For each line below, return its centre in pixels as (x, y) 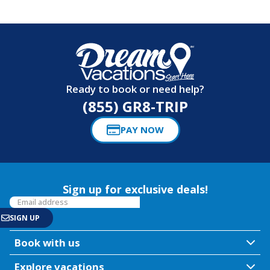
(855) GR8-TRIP (135, 106)
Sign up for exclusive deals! (135, 189)
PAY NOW (142, 130)
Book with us (47, 243)
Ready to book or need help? (135, 89)
